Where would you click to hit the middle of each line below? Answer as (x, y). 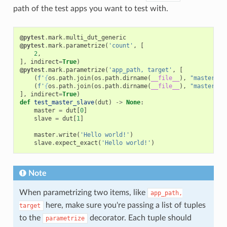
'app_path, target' (140, 70)
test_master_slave (64, 102)
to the (31, 218)
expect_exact (76, 143)
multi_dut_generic (96, 37)
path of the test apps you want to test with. (90, 8)
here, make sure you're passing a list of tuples (124, 205)
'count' (121, 45)
